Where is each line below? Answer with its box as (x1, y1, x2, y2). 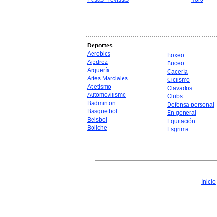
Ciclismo (167, 77, 190, 83)
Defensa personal (167, 101, 214, 108)
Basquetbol (87, 108, 117, 115)
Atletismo (87, 83, 111, 90)
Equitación (167, 118, 195, 124)
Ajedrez (87, 59, 108, 65)
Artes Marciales (87, 75, 128, 82)
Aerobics (87, 50, 110, 57)
